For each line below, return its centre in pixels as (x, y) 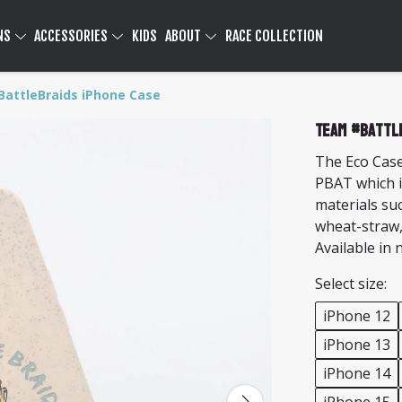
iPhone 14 (357, 373)
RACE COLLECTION (274, 36)
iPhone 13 (357, 345)
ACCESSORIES (73, 36)
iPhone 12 (357, 316)
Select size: (351, 284)
